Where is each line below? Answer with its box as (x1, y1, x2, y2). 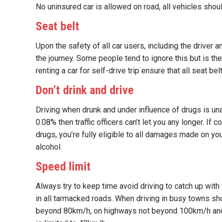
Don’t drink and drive (36, 83, 134, 97)
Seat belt (36, 19, 79, 33)
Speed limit (36, 160, 91, 173)
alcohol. (36, 142, 62, 152)
